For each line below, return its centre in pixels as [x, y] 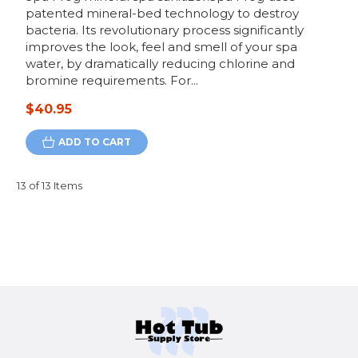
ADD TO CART [94, 142]
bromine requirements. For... [111, 81]
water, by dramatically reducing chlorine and [160, 64]
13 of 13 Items [50, 186]
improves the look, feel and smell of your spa [161, 47]
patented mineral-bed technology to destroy [162, 14]
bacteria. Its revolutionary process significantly [164, 30]
